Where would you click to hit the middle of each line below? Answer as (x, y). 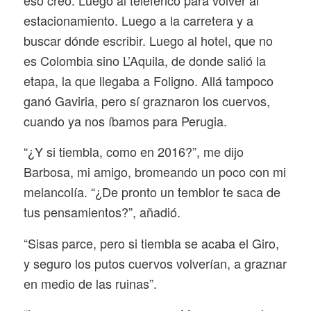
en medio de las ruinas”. (90, 283)
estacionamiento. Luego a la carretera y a (138, 20)
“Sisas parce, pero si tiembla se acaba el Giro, (151, 243)
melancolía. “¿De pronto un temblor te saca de (152, 192)
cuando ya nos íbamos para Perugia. (125, 121)
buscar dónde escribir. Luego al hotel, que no (148, 40)
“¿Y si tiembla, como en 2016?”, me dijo (133, 152)
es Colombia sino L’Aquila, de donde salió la (144, 60)
